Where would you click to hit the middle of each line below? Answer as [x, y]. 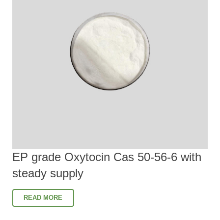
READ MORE [43, 198]
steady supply [48, 173]
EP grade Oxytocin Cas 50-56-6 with [107, 157]
